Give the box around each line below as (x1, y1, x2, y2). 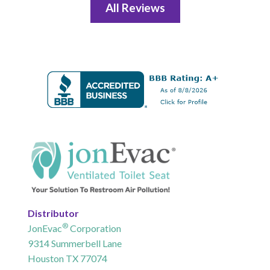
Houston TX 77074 (27, 252, 107, 264)
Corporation (67, 222, 121, 234)
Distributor (27, 207, 79, 219)
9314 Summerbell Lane (27, 237, 122, 249)
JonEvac (27, 222, 62, 234)
